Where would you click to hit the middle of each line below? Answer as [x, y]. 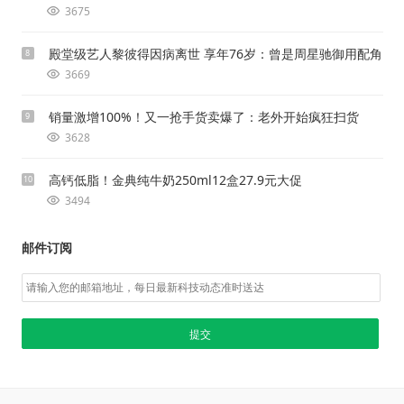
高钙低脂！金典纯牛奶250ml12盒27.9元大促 [175, 180]
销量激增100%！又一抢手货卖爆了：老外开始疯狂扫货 [203, 117]
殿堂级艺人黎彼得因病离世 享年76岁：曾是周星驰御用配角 [215, 54]
